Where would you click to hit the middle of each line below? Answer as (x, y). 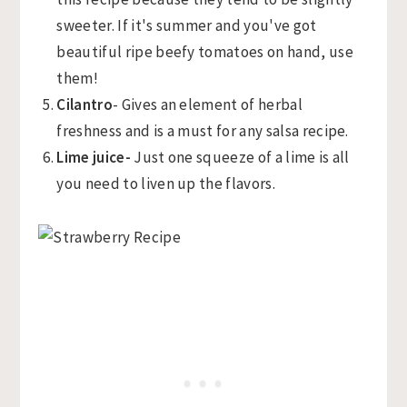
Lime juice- (95, 157)
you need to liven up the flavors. (166, 184)
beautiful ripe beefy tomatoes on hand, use (205, 52)
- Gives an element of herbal (207, 104)
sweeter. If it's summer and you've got (187, 25)
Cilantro (84, 104)
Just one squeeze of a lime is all (242, 157)
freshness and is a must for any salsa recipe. (203, 131)
